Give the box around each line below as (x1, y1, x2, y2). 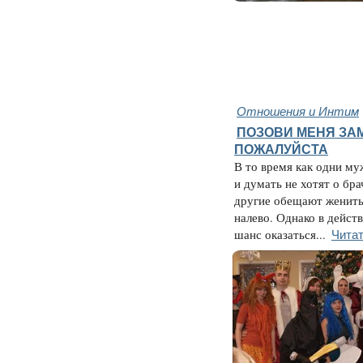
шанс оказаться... (234, 227, 326, 243)
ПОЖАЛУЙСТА (234, 142, 328, 157)
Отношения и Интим (237, 102, 359, 120)
